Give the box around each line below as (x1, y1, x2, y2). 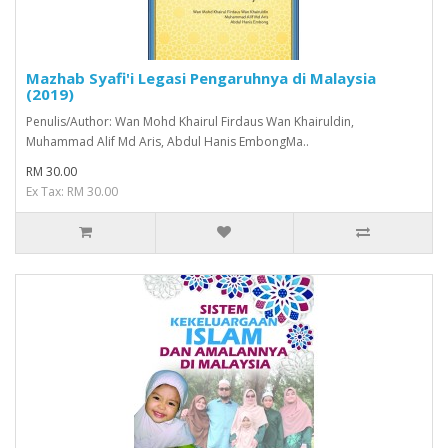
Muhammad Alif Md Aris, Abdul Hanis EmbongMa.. (26, 132, 309, 150)
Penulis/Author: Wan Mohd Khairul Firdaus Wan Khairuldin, (26, 112, 354, 130)
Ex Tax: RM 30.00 (26, 182, 118, 200)
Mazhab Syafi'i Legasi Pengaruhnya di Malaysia (26, 67, 376, 88)
